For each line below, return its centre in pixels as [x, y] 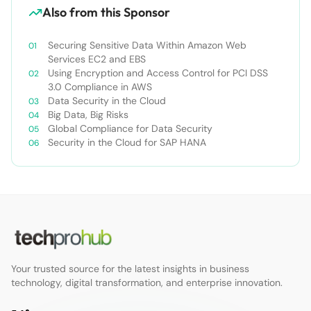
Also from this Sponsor [106, 12]
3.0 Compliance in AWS [100, 87]
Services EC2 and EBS [97, 59]
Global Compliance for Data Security [130, 129]
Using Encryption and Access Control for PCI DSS [158, 73]
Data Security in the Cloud [107, 101]
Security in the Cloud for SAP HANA [127, 143]
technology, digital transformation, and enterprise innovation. [147, 283]
